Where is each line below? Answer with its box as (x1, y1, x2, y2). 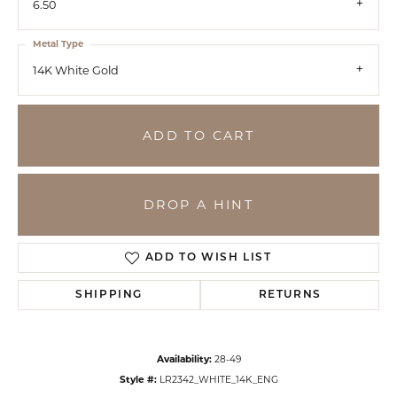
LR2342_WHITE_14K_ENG (159, 374, 278, 386)
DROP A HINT (143, 196, 254, 213)
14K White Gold (33, 64, 119, 77)
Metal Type (33, 38, 83, 50)
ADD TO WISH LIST (144, 253, 272, 264)
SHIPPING (75, 290, 144, 301)
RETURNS (258, 290, 322, 301)
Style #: (119, 374, 157, 386)
